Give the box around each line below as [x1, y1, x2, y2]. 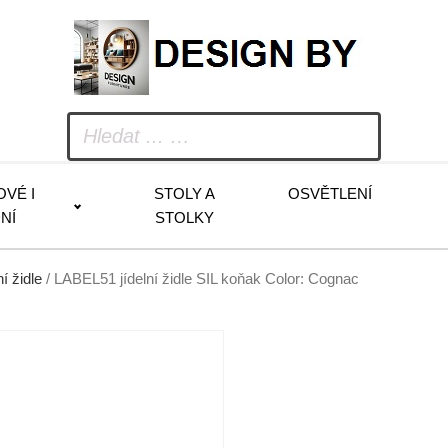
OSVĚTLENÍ [288, 185, 373, 202]
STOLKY [154, 209, 214, 226]
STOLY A [153, 185, 215, 202]
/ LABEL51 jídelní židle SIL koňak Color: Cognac [42, 271, 359, 287]
